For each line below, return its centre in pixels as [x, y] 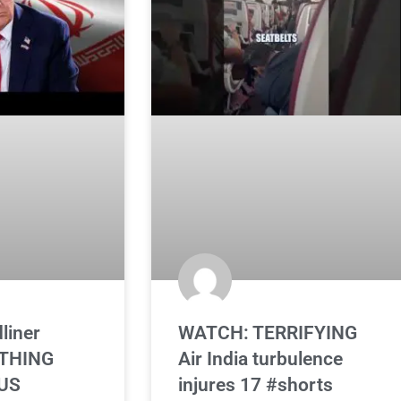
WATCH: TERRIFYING [268, 333]
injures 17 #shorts [256, 384]
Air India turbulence [261, 358]
